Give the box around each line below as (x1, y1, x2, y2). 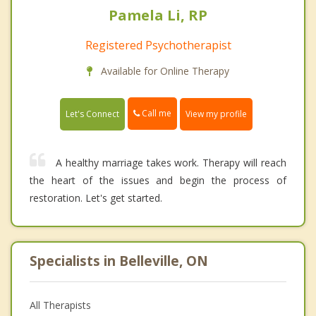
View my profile (186, 107, 247, 120)
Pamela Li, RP (109, 6, 207, 25)
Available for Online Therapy (98, 64, 229, 78)
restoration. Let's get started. (30, 190, 162, 205)
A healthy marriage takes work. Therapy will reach (56, 155, 286, 169)
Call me (140, 107, 171, 120)
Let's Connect (66, 107, 119, 120)
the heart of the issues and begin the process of (30, 173, 286, 187)
